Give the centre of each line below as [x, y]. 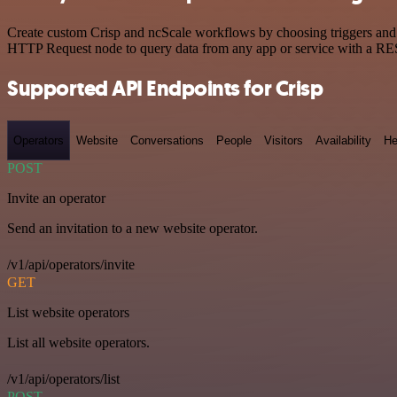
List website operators [68, 313]
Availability [343, 140]
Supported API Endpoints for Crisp [165, 88]
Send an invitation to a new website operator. [132, 229]
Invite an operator [56, 198]
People [234, 140]
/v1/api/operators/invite [71, 265]
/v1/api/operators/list [63, 379]
